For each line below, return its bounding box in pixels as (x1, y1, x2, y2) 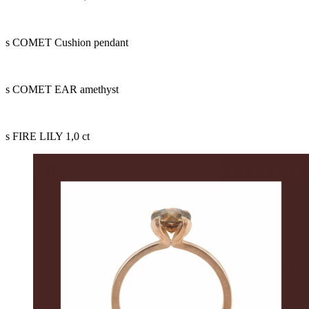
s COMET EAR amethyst (6, 83, 119, 95)
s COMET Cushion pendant (6, 36, 128, 48)
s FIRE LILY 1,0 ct (6, 130, 90, 142)
